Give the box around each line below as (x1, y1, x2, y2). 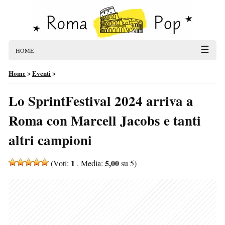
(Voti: (49, 158, 71, 168)
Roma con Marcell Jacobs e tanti (9, 110, 201, 130)
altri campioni (9, 130, 92, 150)
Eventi (32, 68, 51, 78)
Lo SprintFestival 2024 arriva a (9, 91, 193, 110)
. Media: (75, 158, 105, 168)
